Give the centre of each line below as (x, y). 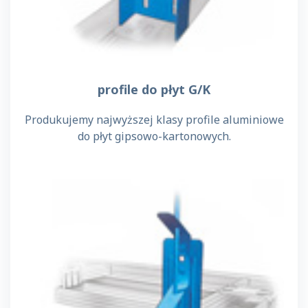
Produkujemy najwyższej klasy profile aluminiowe (154, 119)
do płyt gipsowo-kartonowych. (154, 136)
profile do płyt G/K (154, 89)
